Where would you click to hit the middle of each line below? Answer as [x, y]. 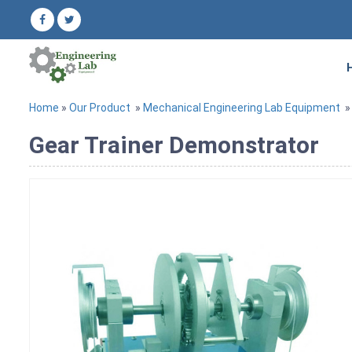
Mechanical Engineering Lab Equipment [242, 107]
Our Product [100, 107]
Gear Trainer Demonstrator [174, 145]
